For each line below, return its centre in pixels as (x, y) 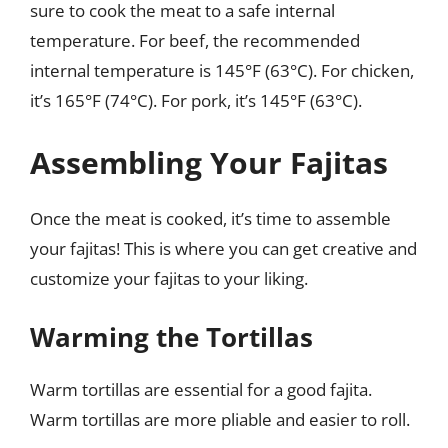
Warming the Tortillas (171, 337)
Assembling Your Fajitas (209, 162)
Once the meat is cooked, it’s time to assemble (210, 218)
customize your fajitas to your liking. (169, 278)
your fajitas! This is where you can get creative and (223, 248)
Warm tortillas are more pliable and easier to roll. (220, 419)
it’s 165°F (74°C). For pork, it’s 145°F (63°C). (196, 100)
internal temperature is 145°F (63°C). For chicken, (222, 70)
